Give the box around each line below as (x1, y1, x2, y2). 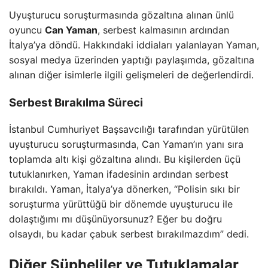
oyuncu (9, 23, 45, 36)
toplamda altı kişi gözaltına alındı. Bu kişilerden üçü (9, 153, 240, 166)
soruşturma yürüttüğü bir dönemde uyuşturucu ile (9, 198, 233, 211)
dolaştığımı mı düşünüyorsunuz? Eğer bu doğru (9, 213, 222, 226)
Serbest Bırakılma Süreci (9, 95, 143, 109)
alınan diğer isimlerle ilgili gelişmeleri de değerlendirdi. (9, 68, 254, 81)
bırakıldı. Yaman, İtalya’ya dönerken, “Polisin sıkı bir (9, 183, 240, 196)
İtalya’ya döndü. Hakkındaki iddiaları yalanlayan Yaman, (9, 38, 259, 51)
